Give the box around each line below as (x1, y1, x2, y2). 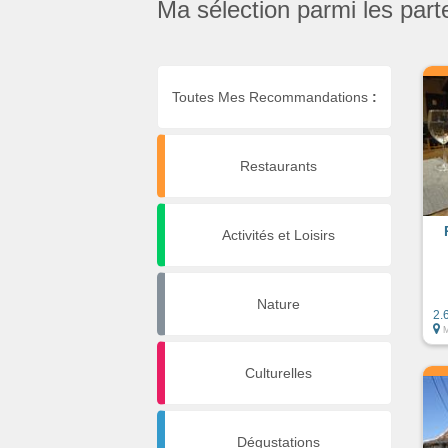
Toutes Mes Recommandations (172, 88, 372, 105)
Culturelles (244, 364, 312, 381)
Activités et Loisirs (221, 226, 335, 243)
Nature (256, 295, 300, 312)
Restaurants (239, 157, 317, 174)
